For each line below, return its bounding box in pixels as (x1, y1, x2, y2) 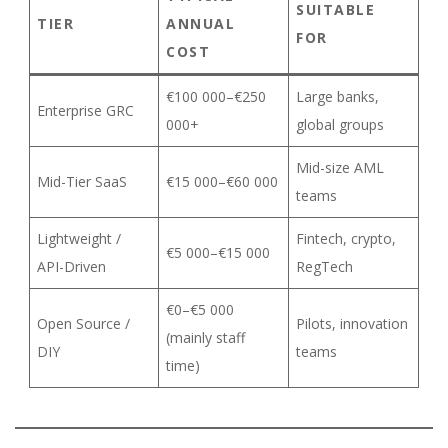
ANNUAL (166, 14, 235, 33)
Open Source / (37, 314, 130, 333)
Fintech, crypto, (296, 229, 396, 248)
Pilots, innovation (296, 314, 408, 333)
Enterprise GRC (37, 101, 134, 120)
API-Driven (37, 257, 106, 276)
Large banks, (296, 87, 379, 106)
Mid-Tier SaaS (37, 172, 127, 191)
